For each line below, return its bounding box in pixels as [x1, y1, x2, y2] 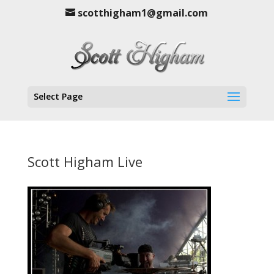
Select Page [33, 91, 83, 102]
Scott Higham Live [27, 152, 143, 171]
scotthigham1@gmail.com [78, 6, 209, 20]
